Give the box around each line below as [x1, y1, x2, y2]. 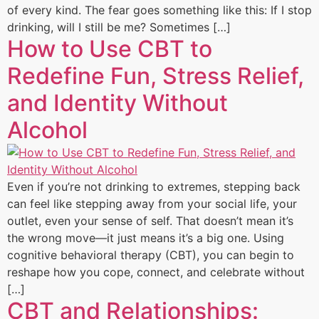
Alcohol [7, 115, 88, 144]
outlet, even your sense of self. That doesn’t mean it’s [7, 213, 293, 228]
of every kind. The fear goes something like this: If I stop [7, 2, 312, 17]
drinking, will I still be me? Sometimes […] [7, 19, 231, 34]
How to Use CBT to [7, 34, 212, 63]
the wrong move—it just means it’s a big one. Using [7, 230, 284, 245]
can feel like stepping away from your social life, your [7, 196, 297, 211]
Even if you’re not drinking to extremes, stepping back [7, 179, 300, 194]
